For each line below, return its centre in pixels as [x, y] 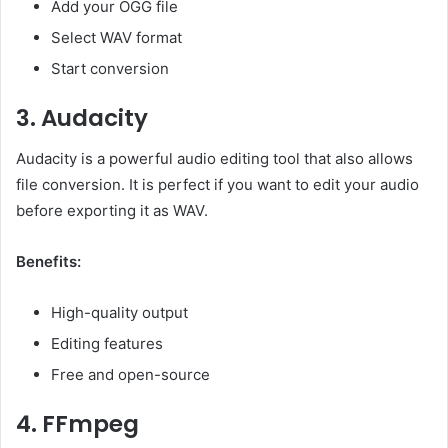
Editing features [107, 343]
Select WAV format [116, 38]
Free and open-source [130, 374]
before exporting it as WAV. [112, 210]
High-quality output [119, 312]
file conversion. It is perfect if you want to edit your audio [217, 184]
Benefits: [48, 261]
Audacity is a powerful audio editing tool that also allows [214, 158]
